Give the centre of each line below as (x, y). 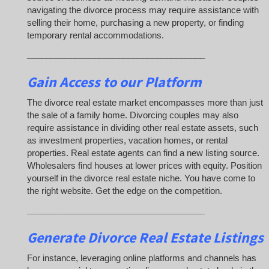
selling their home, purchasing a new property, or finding (135, 23)
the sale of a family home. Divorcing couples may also (133, 115)
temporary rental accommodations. (95, 35)
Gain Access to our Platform (114, 82)
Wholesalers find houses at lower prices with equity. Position (144, 166)
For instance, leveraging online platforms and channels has (142, 258)
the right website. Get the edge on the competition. (125, 191)
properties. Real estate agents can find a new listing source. (143, 153)
